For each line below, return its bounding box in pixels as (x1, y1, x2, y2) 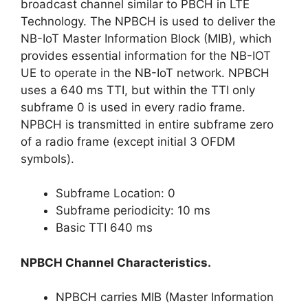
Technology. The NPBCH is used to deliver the (21, 14, 276, 28)
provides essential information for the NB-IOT (21, 48, 271, 63)
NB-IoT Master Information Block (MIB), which (21, 31, 272, 45)
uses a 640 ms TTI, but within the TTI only (21, 82, 255, 97)
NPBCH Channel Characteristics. (21, 255, 211, 269)
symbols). (21, 151, 74, 166)
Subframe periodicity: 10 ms (56, 203, 210, 217)
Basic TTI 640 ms (56, 221, 153, 234)
